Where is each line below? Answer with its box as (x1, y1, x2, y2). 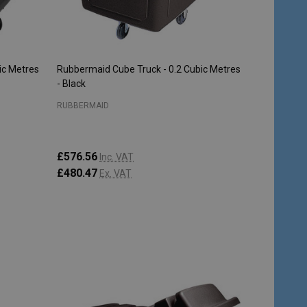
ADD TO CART (103, 227, 167, 238)
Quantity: (58, 221, 99, 234)
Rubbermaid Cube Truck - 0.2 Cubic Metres (57, 64, 241, 75)
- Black (57, 78, 86, 89)
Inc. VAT (99, 151, 134, 162)
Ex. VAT (99, 168, 132, 179)
